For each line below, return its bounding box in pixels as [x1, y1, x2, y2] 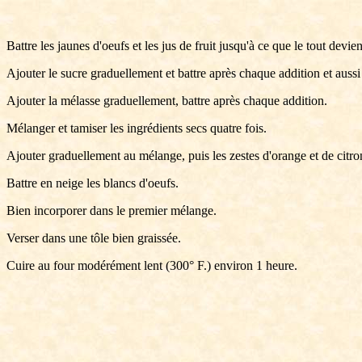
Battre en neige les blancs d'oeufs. [6, 176, 179, 190]
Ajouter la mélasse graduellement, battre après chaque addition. [6, 94, 327, 107]
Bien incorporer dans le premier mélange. [6, 204, 217, 217]
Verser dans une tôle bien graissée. [6, 231, 181, 245]
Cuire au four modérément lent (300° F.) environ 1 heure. [6, 259, 297, 272]
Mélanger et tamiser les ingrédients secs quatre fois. [6, 121, 267, 135]
